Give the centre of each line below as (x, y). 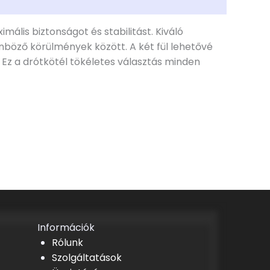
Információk (66, 228)
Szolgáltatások (86, 258)
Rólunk (67, 243)
